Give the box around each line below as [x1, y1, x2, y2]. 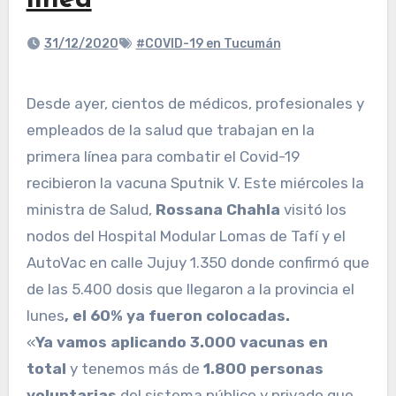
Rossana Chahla [155, 201, 280, 219]
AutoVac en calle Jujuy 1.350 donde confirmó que [26, 254, 369, 272]
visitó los [279, 201, 346, 219]
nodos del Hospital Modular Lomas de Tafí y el [26, 227, 346, 246]
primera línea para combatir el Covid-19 [26, 148, 300, 166]
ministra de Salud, [26, 201, 156, 219]
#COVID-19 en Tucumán [135, 36, 281, 52]
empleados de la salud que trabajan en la [26, 121, 315, 140]
